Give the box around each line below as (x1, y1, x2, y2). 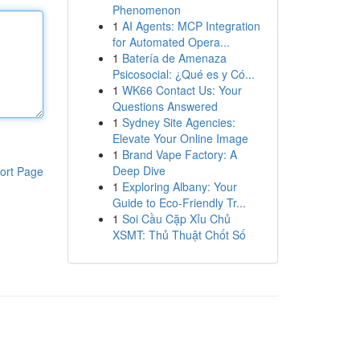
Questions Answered (112, 98, 218, 114)
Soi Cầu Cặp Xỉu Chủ (121, 211, 231, 227)
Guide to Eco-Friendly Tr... (112, 194, 246, 211)
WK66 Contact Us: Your (121, 82, 242, 98)
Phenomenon (112, 2, 181, 18)
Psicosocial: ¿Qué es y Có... (112, 66, 255, 82)
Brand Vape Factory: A (121, 146, 237, 162)
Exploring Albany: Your (121, 178, 237, 194)
